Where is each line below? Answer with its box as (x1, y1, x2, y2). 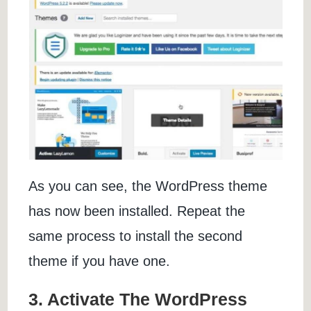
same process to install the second (28, 228, 243, 244)
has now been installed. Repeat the (28, 203, 246, 219)
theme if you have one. (28, 253, 171, 269)
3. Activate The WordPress (28, 289, 248, 310)
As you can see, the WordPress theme (28, 178, 268, 194)
